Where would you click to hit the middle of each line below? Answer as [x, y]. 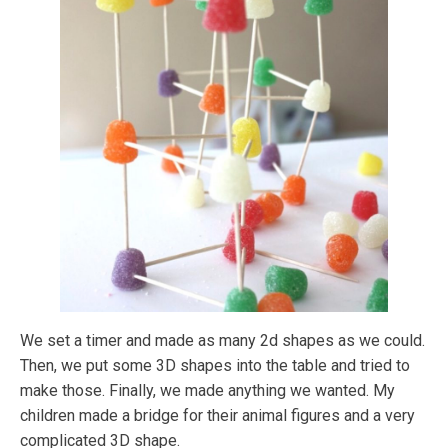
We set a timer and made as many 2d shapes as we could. [222, 341]
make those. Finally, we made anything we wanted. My [207, 391]
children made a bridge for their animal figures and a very [217, 416]
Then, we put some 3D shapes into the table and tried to [215, 366]
